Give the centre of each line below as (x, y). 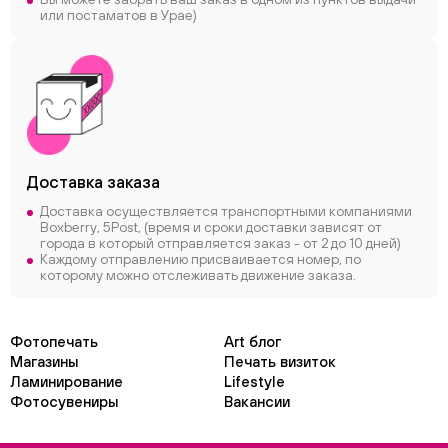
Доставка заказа (93, 182)
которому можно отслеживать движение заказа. (198, 275)
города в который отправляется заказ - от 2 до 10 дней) (220, 243)
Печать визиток (280, 361)
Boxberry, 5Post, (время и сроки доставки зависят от (211, 227)
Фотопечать (54, 341)
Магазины (44, 361)
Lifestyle (254, 381)
